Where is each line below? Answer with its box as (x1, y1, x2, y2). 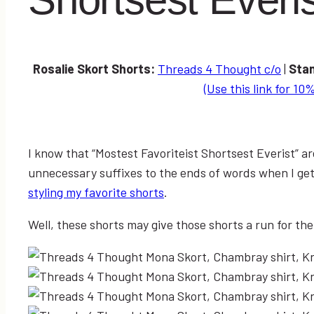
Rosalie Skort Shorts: (33, 60, 158, 76)
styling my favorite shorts (28, 184, 164, 200)
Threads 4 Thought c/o (158, 60, 281, 76)
